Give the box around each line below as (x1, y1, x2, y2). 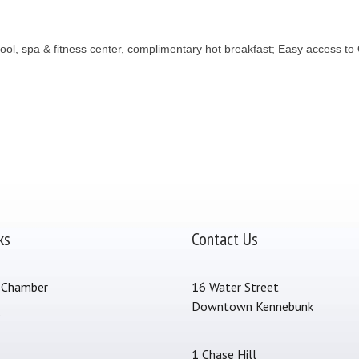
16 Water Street (192, 279, 279, 295)
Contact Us (192, 228, 258, 250)
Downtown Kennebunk (192, 298, 313, 314)
